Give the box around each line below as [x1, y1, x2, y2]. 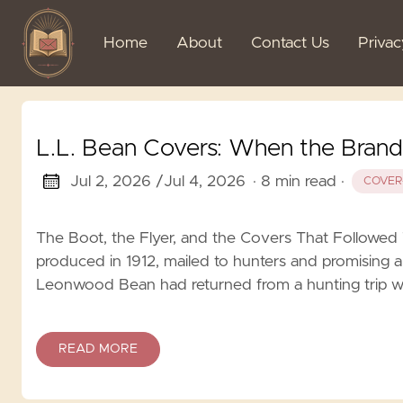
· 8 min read [252, 173, 336, 190]
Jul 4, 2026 [163, 173, 246, 190]
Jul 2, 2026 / [69, 173, 164, 190]
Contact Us [251, 35, 329, 51]
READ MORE [58, 342, 138, 355]
